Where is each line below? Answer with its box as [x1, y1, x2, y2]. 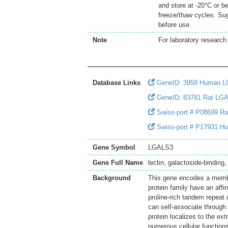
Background [93, 174, 131, 182]
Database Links [93, 79, 140, 87]
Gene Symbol [93, 144, 135, 152]
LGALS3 [148, 144, 173, 152]
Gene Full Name [93, 159, 143, 167]
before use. [158, 21, 191, 29]
